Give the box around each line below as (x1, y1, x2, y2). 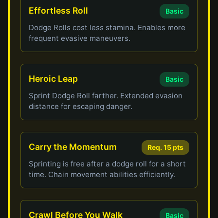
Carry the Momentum (29, 142, 117, 152)
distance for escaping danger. (29, 102, 133, 111)
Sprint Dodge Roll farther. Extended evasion (29, 91, 183, 100)
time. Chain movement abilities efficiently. (29, 170, 176, 179)
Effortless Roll (29, 5, 89, 16)
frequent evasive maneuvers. (29, 34, 131, 43)
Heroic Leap (29, 73, 78, 84)
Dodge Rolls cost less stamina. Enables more (29, 23, 186, 32)
